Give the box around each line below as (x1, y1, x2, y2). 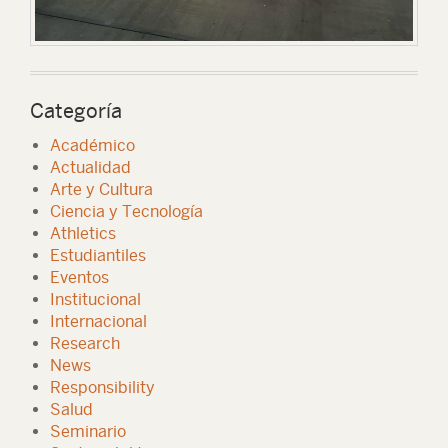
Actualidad (50, 158, 131, 177)
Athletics (50, 224, 116, 243)
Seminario (50, 422, 126, 441)
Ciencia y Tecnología (50, 202, 203, 221)
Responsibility (50, 378, 155, 397)
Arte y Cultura (50, 180, 153, 199)
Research (50, 334, 120, 353)
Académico (50, 136, 135, 155)
